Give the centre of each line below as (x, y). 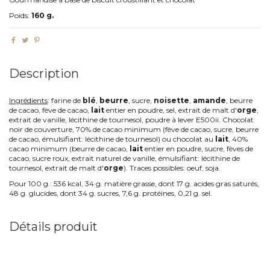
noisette (171, 101)
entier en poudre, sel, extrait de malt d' (171, 110)
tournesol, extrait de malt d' (56, 168)
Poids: (20, 15)
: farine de (65, 101)
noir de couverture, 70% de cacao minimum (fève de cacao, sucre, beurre (134, 130)
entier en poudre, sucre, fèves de (198, 149)
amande (209, 101)
